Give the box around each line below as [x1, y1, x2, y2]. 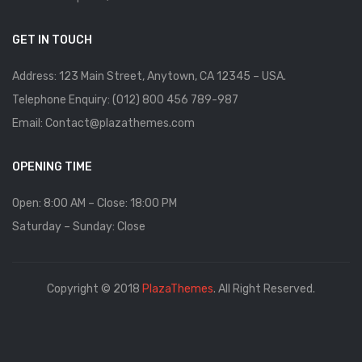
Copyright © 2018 [47, 281, 142, 296]
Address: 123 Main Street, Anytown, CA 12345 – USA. [12, 69, 286, 83]
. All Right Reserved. [213, 281, 315, 296]
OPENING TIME [12, 159, 92, 174]
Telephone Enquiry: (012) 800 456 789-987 [12, 92, 238, 107]
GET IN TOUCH [12, 32, 92, 47]
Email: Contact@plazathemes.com [12, 116, 195, 130]
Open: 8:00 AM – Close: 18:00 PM [12, 196, 177, 210]
